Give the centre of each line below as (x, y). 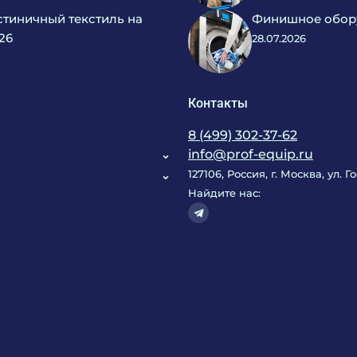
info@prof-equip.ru (251, 154)
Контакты (218, 103)
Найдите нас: (224, 193)
